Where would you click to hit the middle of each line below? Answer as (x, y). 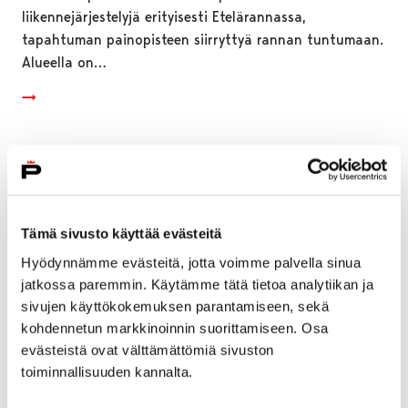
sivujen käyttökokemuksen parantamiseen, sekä (175, 306)
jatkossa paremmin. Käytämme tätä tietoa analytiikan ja (197, 284)
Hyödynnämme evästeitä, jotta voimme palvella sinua (191, 262)
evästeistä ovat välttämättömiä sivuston (148, 350)
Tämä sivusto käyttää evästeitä (122, 233)
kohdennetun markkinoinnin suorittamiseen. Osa (175, 328)
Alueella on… (64, 62)
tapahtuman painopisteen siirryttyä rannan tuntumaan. (203, 39)
